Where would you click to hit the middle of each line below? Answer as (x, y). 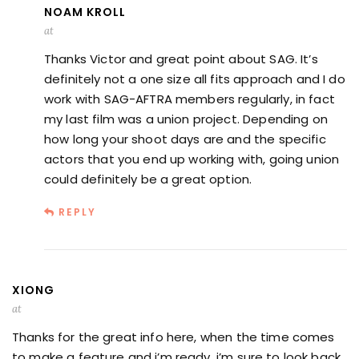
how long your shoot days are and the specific (185, 139)
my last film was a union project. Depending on (186, 119)
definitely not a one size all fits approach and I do (195, 79)
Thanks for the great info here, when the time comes (173, 337)
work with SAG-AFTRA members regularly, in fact (190, 99)
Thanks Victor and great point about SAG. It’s (181, 58)
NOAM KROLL (85, 12)
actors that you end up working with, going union (192, 159)
